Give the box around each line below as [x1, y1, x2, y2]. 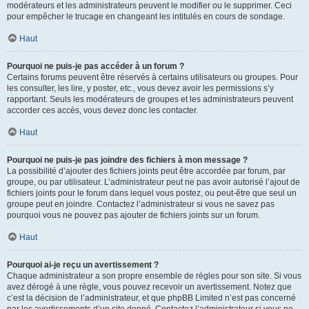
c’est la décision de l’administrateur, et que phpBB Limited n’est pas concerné [7, 293, 296, 303]
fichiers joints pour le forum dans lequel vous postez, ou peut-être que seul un [7, 188, 297, 198]
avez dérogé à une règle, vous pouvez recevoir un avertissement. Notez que [7, 282, 292, 292]
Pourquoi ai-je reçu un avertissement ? [7, 260, 159, 270]
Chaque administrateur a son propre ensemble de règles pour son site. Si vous [7, 271, 301, 281]
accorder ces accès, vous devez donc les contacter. [7, 106, 198, 115]
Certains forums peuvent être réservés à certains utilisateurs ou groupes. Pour [7, 72, 298, 82]
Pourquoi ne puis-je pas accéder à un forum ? [7, 61, 184, 71]
